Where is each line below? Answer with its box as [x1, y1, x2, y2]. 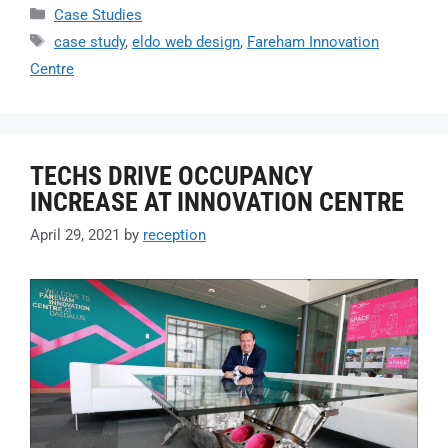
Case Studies [54, 5, 142, 24]
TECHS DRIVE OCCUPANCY [30, 160, 313, 191]
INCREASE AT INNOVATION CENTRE [30, 186, 404, 217]
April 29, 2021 [30, 226, 120, 245]
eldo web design [132, 32, 240, 51]
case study [54, 32, 125, 51]
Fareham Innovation [247, 32, 379, 51]
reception [143, 226, 206, 245]
